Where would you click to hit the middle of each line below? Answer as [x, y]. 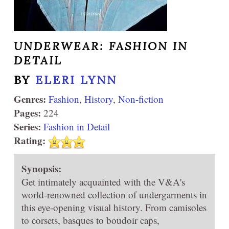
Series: [27, 127]
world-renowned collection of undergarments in [114, 194]
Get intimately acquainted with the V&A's [103, 181]
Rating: [30, 140]
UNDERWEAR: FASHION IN [101, 46]
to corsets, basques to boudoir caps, [90, 220]
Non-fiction [141, 99]
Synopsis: [41, 168]
